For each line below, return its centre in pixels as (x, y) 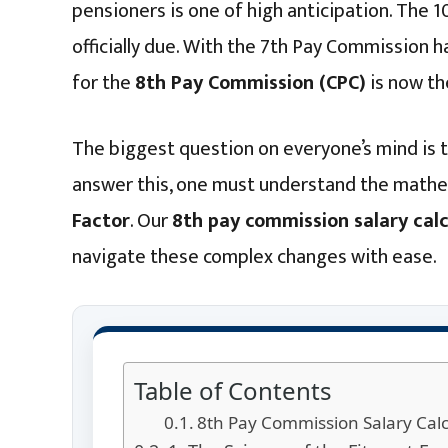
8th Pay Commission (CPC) (250, 82)
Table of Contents (233, 390)
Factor (101, 220)
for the (103, 82)
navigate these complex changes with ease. (254, 256)
